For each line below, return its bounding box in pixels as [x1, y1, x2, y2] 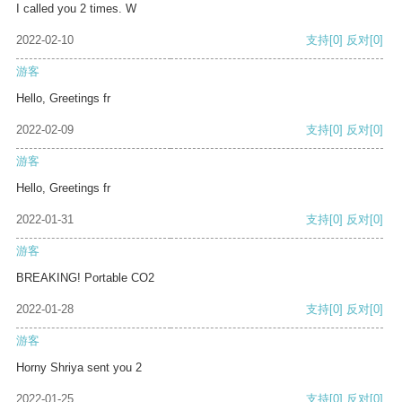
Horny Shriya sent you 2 [16, 361, 142, 375]
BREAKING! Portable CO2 [16, 271, 154, 285]
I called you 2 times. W [16, 2, 136, 16]
